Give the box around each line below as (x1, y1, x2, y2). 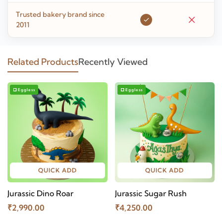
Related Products (7, 56, 78, 67)
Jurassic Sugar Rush (114, 188, 187, 198)
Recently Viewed (78, 56, 148, 67)
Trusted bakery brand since (16, 10, 105, 19)
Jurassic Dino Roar (7, 188, 73, 198)
